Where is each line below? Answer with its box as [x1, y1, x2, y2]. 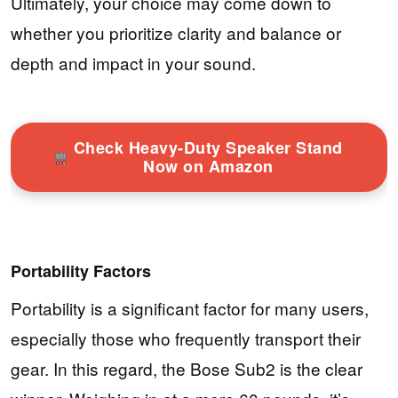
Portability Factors [11, 259, 151, 283]
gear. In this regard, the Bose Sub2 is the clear [11, 356, 362, 381]
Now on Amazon [143, 154, 274, 178]
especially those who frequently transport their [11, 326, 361, 351]
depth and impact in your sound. [11, 50, 256, 75]
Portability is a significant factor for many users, [11, 296, 369, 321]
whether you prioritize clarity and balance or [11, 20, 341, 44]
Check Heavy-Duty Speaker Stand [73, 135, 343, 159]
